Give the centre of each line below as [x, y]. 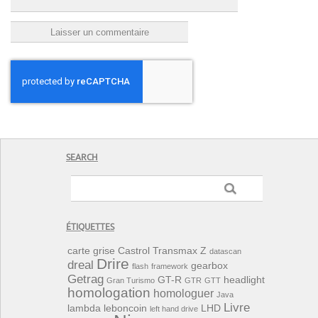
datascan [225, 252]
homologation [109, 293]
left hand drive [174, 309]
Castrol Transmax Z [162, 251]
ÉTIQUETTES [90, 228]
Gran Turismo [131, 281]
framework [170, 267]
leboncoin [125, 309]
